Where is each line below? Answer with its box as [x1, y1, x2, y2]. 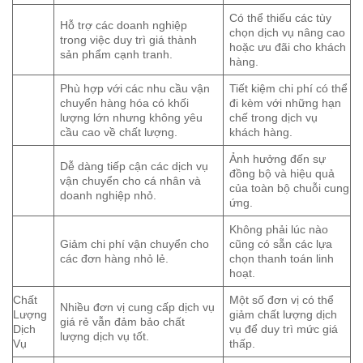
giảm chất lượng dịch [229, 308, 338, 322]
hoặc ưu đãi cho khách [229, 41, 347, 54]
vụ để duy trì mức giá [229, 322, 339, 336]
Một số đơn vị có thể [229, 293, 335, 307]
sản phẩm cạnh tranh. [60, 48, 173, 62]
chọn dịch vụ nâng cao [229, 26, 346, 40]
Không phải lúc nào [229, 223, 329, 237]
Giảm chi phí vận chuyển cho [60, 237, 210, 251]
